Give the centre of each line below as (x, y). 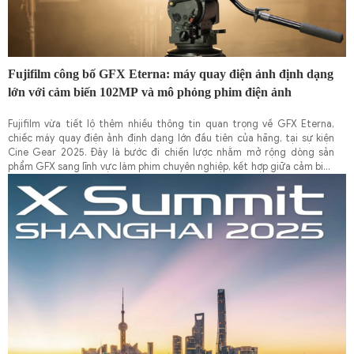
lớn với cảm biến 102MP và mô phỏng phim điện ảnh (150, 92)
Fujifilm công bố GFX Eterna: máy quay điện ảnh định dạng (171, 73)
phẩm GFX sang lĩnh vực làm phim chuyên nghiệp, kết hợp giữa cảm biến (171, 166)
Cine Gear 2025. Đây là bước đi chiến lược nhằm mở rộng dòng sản (171, 152)
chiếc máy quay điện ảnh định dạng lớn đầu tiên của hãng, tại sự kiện (171, 138)
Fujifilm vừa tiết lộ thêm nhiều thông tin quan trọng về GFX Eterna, (171, 124)
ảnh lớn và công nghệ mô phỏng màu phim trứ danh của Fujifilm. (153, 181)
